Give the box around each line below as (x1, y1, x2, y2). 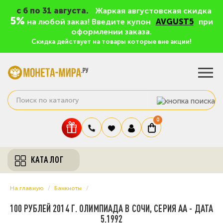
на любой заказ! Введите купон (24, 17, 153, 26)
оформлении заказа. (71, 27, 152, 36)
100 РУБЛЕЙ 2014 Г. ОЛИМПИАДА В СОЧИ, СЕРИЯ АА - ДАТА (9, 202, 214, 214)
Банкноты (54, 185, 82, 192)
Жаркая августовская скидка (94, 6, 212, 15)
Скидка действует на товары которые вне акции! (31, 38, 192, 45)
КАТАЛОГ (31, 154, 64, 165)
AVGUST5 (155, 17, 194, 26)
